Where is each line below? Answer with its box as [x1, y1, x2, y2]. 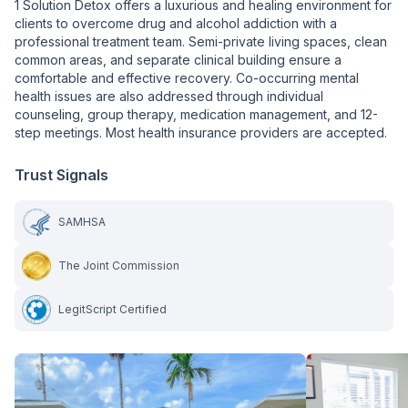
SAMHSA [58, 215, 106, 229]
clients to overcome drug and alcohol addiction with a [15, 15, 337, 31]
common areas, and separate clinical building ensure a [15, 52, 342, 67]
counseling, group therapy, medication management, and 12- [15, 107, 378, 122]
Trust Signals [15, 166, 108, 184]
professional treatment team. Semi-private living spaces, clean [15, 34, 387, 49]
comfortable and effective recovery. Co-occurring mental [15, 70, 359, 86]
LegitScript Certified [58, 302, 167, 316]
